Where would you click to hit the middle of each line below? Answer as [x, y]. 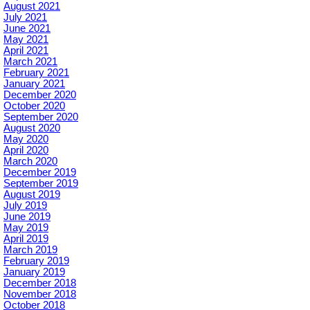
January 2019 [34, 272]
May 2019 [26, 228]
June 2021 [27, 29]
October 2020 [34, 106]
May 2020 [26, 139]
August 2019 [32, 195]
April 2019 [26, 239]
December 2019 [40, 173]
